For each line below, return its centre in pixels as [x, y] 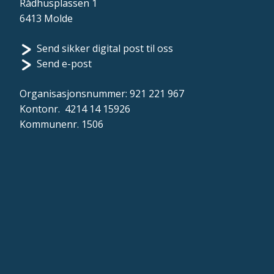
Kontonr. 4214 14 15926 [75, 109]
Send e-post [64, 64]
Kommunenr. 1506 [61, 124]
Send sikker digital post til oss [105, 49]
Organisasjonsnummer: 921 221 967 [102, 94]
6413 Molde [46, 19]
